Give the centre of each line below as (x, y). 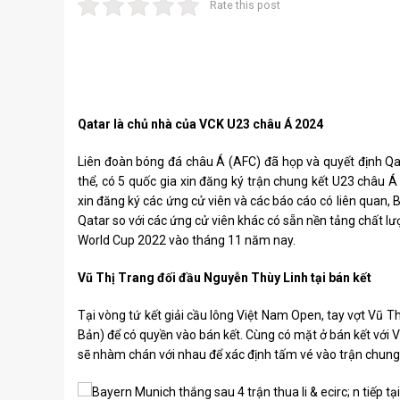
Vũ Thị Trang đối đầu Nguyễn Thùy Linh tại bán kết (225, 278)
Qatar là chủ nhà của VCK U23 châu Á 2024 (200, 124)
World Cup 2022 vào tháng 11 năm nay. (187, 240)
